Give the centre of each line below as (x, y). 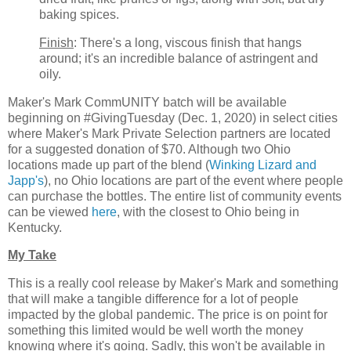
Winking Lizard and (263, 165)
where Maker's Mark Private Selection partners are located (169, 133)
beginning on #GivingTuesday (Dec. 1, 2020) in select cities (173, 118)
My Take (32, 255)
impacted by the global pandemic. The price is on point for (168, 315)
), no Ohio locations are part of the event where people (194, 180)
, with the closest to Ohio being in (208, 212)
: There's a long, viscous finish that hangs (188, 42)
